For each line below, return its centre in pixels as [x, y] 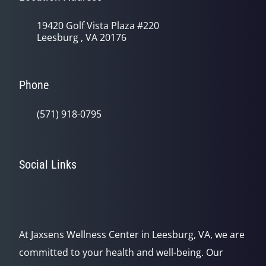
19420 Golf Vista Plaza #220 [98, 25]
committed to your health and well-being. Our [121, 252]
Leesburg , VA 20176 [82, 37]
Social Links [48, 164]
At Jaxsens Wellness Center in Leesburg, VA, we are [132, 234]
